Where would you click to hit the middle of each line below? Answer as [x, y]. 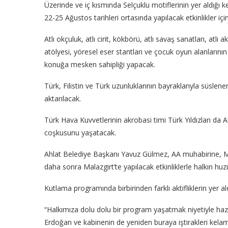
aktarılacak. [63, 99]
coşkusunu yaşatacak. [80, 133]
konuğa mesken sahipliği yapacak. [100, 65]
